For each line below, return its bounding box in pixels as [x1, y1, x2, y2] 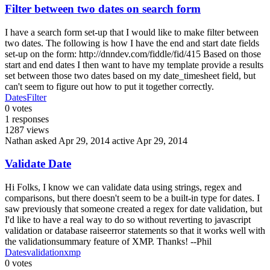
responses [12, 113, 49, 124]
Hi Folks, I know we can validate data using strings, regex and [5, 182, 242, 193]
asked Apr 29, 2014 [35, 135, 112, 146]
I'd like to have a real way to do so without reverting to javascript [5, 215, 251, 225]
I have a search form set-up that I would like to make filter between [5, 27, 259, 37]
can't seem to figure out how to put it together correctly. [5, 81, 214, 92]
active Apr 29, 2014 [112, 135, 187, 146]
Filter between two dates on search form [5, 2, 201, 16]
